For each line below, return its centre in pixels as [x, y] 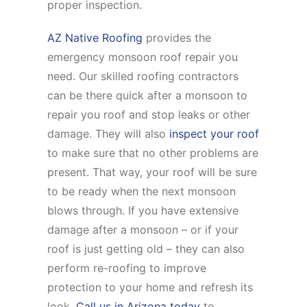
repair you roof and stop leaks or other [149, 115]
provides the [177, 38]
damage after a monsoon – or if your [143, 230]
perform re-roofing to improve [127, 268]
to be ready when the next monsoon [142, 192]
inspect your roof [214, 134]
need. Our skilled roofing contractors [143, 76]
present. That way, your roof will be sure [152, 172]
